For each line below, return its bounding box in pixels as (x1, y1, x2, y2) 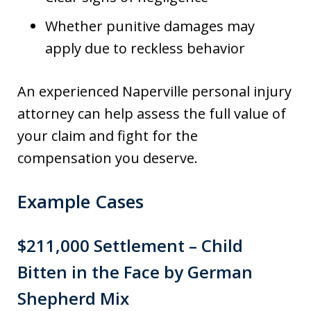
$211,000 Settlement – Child (17, 234, 243, 258)
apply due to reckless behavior (45, 39, 245, 58)
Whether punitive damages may (45, 17, 255, 36)
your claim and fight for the (17, 126, 198, 146)
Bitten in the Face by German (17, 260, 253, 284)
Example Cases (17, 189, 144, 215)
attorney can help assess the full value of (17, 104, 286, 124)
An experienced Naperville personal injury (17, 82, 292, 101)
